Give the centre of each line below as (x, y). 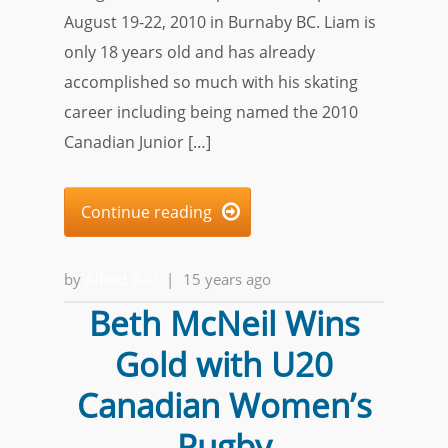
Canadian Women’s (224, 405)
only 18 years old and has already (189, 52)
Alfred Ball (121, 279)
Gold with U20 (224, 364)
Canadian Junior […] (137, 142)
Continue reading (146, 212)
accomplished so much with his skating (211, 82)
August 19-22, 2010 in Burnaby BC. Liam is (220, 22)
